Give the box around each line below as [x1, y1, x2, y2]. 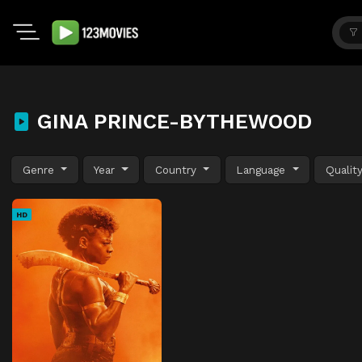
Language [236, 162, 290, 176]
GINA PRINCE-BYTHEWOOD [31, 109, 312, 133]
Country [154, 162, 200, 176]
